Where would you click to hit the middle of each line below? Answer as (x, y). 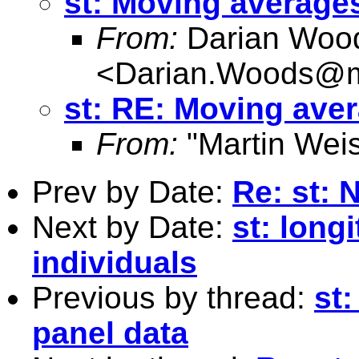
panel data (110, 333)
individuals (115, 262)
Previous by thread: (173, 297)
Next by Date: (132, 227)
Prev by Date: (132, 192)
